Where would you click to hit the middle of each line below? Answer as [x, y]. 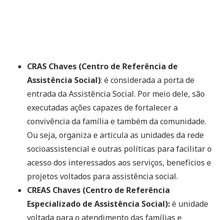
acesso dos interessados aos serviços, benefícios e [119, 162]
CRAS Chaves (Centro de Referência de [102, 66]
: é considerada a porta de [148, 80]
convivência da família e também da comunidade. [117, 121]
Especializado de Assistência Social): [98, 204]
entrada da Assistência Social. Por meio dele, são [116, 94]
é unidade [189, 204]
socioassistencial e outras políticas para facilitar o [119, 149]
